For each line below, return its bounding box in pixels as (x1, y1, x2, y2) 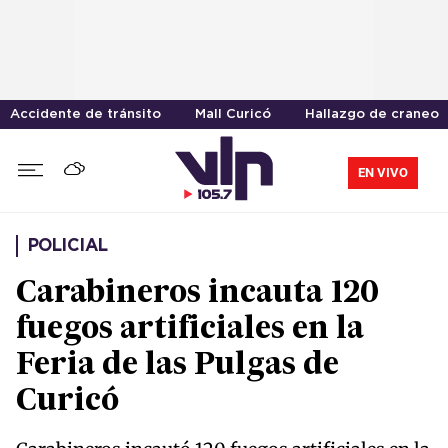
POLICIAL (28, 238, 108, 255)
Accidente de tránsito (10, 109, 161, 120)
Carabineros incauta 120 (16, 279, 379, 310)
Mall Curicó (195, 109, 271, 120)
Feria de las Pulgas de (16, 351, 339, 382)
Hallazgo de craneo (305, 109, 439, 120)
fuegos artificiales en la (16, 315, 364, 346)
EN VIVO (358, 164, 408, 180)
